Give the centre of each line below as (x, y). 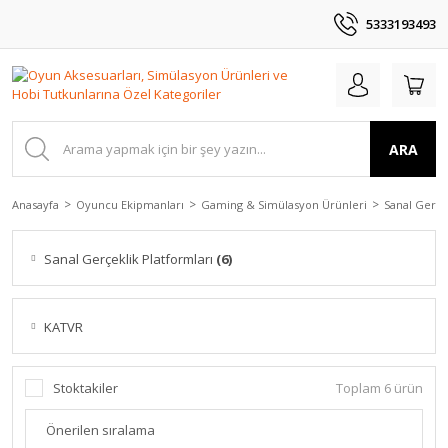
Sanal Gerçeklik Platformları (130, 259)
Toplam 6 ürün (379, 388)
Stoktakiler (85, 388)
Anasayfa (35, 204)
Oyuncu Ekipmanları (130, 204)
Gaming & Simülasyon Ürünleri (284, 204)
